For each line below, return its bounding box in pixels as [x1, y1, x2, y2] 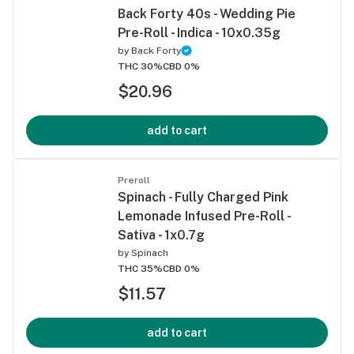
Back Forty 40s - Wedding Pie [118, 6, 296, 21]
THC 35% [118, 262, 163, 274]
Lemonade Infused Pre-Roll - [118, 208, 290, 224]
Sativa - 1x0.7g [118, 227, 205, 243]
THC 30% [118, 60, 163, 72]
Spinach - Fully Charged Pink [118, 189, 288, 205]
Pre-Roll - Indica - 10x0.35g [118, 24, 281, 40]
